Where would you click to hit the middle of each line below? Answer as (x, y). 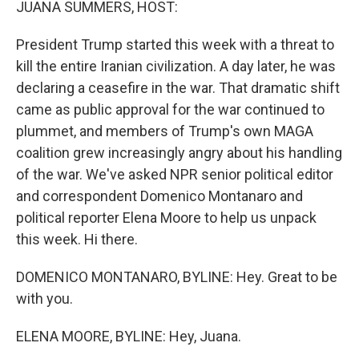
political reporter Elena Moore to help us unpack (166, 218)
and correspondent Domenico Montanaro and (159, 196)
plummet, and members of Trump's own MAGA (165, 131)
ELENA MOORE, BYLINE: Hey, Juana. (129, 336)
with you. (44, 298)
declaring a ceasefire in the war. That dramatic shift (178, 88)
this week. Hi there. (77, 239)
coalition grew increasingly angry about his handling (179, 153)
